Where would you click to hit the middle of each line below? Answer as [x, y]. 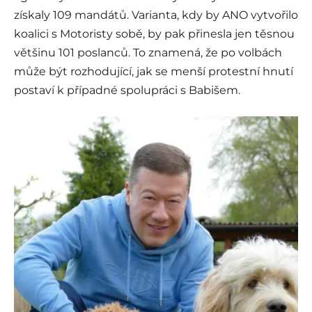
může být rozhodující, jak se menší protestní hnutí [154, 72]
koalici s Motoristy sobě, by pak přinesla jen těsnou [154, 34]
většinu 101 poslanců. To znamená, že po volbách [148, 53]
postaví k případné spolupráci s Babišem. [127, 91]
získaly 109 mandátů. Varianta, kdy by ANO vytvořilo [156, 15]
